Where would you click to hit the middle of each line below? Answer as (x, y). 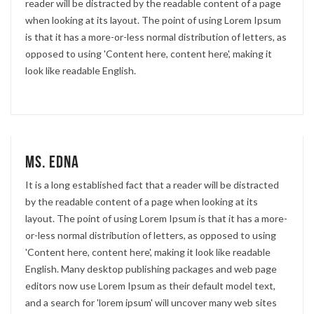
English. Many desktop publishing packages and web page (151, 268)
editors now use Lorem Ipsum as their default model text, (150, 285)
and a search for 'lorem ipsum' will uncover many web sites (151, 302)
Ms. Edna (52, 162)
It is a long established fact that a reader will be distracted (152, 184)
